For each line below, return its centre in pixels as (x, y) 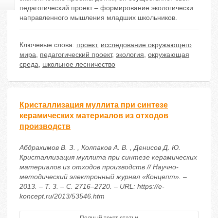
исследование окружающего (146, 45)
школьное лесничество (79, 64)
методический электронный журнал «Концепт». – (103, 177)
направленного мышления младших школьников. (98, 18)
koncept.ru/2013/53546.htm (62, 196)
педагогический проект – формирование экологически (106, 8)
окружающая (169, 55)
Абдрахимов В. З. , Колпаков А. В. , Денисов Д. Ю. (100, 148)
